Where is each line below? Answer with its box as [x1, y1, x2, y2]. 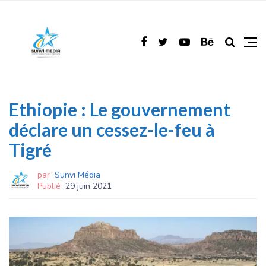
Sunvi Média [55, 169, 100, 180]
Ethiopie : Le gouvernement [9, 99, 230, 120]
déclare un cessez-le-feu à [9, 119, 215, 140]
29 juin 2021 [65, 180, 112, 192]
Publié [37, 180, 61, 192]
